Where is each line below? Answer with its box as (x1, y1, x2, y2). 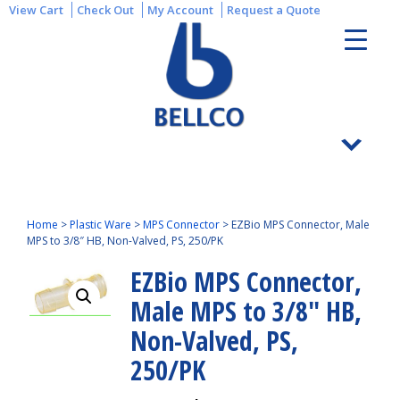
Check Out (77, 2, 134, 18)
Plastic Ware (70, 217, 131, 232)
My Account (147, 2, 213, 18)
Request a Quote (227, 2, 321, 18)
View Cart (9, 2, 63, 18)
